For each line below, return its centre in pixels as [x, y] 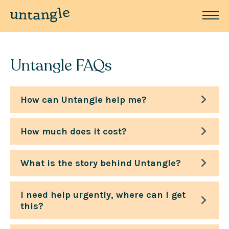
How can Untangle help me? [84, 100]
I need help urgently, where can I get [103, 195]
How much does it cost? [74, 132]
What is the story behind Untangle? [101, 163]
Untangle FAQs [61, 66]
